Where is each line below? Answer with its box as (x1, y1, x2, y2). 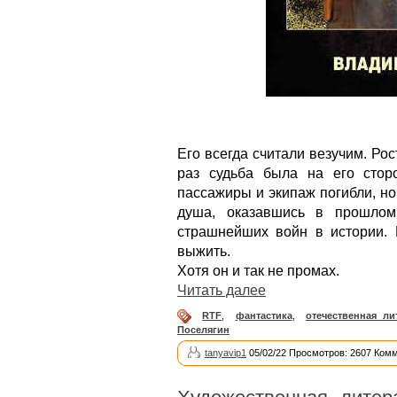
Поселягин (177, 324, 230, 336)
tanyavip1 (205, 347, 246, 359)
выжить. (177, 244, 230, 259)
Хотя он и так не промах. (177, 263, 339, 278)
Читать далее (177, 283, 266, 298)
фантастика (235, 310, 292, 321)
